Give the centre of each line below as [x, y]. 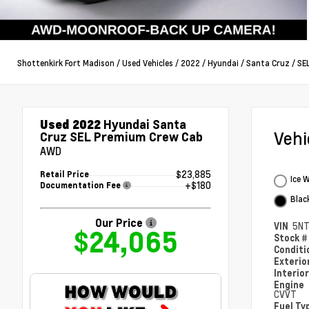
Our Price [120, 223]
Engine [290, 285]
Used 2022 [70, 124]
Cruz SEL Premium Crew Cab [121, 137]
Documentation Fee [81, 186]
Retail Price [64, 175]
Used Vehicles [148, 62]
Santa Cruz [268, 62]
